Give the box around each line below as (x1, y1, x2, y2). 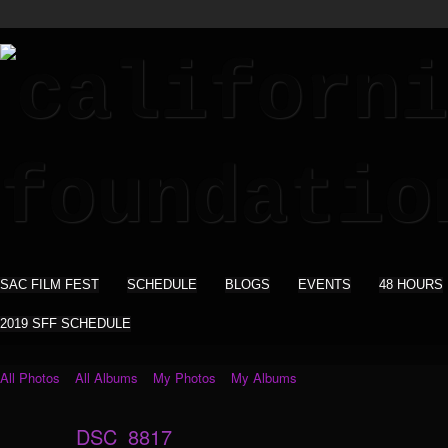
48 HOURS (379, 277, 443, 292)
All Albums (75, 368, 138, 387)
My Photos (153, 368, 216, 387)
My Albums (231, 368, 297, 387)
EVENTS (298, 277, 351, 292)
